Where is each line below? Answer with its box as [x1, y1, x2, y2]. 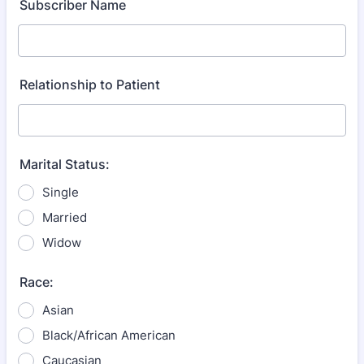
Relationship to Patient [19, 76, 160, 93]
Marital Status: [19, 156, 110, 172]
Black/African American [42, 327, 175, 343]
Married [42, 210, 87, 225]
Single [42, 184, 79, 200]
